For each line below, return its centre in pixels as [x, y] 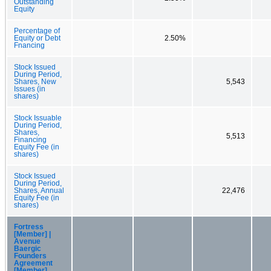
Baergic [28, 248]
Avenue [27, 241]
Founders [30, 256]
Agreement [33, 263]
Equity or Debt [37, 38]
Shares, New [35, 81]
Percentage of [37, 31]
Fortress [29, 227]
